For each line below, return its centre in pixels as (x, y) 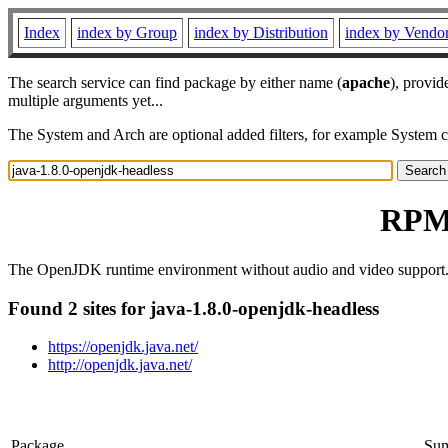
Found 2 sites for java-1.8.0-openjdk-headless (193, 308)
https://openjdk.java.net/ (123, 347)
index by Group (127, 32)
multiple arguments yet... (85, 100)
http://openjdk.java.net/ (120, 365)
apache (366, 82)
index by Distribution (261, 32)
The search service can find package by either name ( (175, 82)
